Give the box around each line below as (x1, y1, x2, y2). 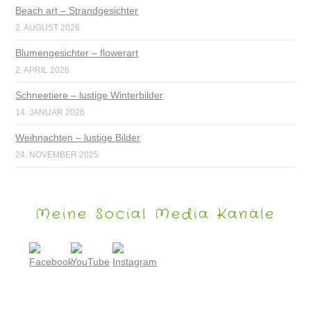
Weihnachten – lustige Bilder (15, 131, 141, 143)
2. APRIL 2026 (15, 65, 70, 75)
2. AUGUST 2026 (15, 22, 81, 33)
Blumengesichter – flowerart (15, 47, 139, 58)
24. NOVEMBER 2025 (15, 149, 99, 160)
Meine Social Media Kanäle (35, 203, 276, 224)
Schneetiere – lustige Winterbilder (15, 89, 164, 101)
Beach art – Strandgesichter (15, 4, 139, 16)
